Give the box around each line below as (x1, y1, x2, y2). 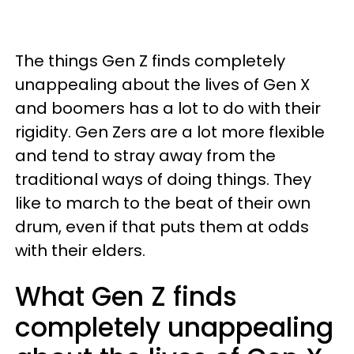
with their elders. (15, 239, 145, 262)
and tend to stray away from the (15, 145, 276, 167)
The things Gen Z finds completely (15, 50, 285, 72)
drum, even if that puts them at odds (15, 216, 309, 238)
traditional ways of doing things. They (15, 168, 311, 190)
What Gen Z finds (15, 278, 237, 315)
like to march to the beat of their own (15, 192, 311, 214)
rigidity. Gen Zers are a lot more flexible (15, 121, 325, 143)
